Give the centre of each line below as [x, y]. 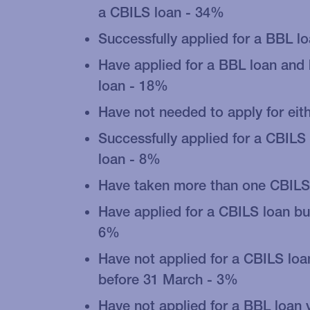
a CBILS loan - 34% [161, 12]
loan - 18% [133, 86]
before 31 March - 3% [168, 280]
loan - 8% [129, 159]
